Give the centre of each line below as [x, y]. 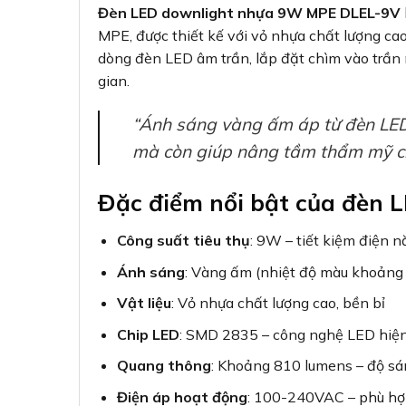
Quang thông [164, 366]
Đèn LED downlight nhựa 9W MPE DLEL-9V [249, 12]
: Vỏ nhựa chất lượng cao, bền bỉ [278, 303]
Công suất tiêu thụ [183, 241]
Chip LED [148, 334]
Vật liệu [144, 303]
